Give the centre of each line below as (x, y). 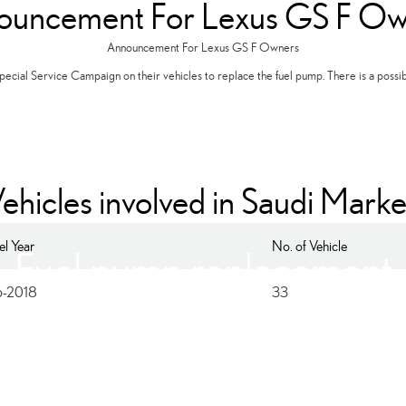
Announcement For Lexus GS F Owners (203, 47)
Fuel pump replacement (203, 269)
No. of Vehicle (309, 246)
